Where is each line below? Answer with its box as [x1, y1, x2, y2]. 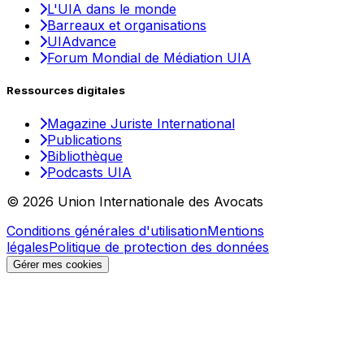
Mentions [207, 222, 264, 239]
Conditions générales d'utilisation [6, 222, 207, 239]
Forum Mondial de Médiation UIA [47, 50, 251, 67]
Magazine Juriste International [47, 115, 235, 132]
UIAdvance [47, 33, 116, 50]
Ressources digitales [6, 84, 125, 97]
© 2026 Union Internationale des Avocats [6, 193, 263, 210]
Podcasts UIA [47, 163, 132, 180]
